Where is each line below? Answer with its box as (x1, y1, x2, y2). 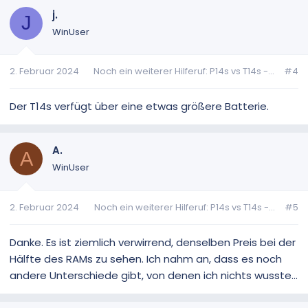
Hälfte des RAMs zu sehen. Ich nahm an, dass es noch (10, 251, 282, 266)
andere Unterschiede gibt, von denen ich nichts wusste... (10, 267, 298, 283)
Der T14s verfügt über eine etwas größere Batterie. (10, 99, 269, 114)
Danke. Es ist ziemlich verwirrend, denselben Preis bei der (10, 234, 296, 250)
